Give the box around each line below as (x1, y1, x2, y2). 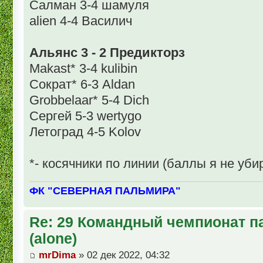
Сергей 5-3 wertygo (29, 109, 141, 124)
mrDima (39, 249, 76, 261)
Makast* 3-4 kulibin (29, 61, 137, 76)
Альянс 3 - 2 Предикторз (29, 45, 185, 60)
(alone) (29, 230, 77, 247)
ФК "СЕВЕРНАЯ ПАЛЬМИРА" (29, 184, 181, 197)
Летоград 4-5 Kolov (29, 124, 141, 140)
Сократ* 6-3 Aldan (29, 77, 135, 92)
